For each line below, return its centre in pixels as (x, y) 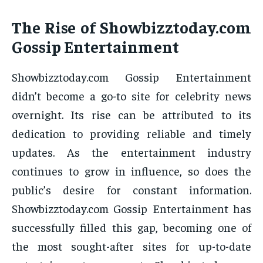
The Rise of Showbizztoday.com (131, 27)
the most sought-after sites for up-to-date (131, 246)
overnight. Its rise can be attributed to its (131, 114)
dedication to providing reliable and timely (131, 133)
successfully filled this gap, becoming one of (131, 227)
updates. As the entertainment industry (131, 152)
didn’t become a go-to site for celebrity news (131, 96)
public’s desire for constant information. (131, 190)
